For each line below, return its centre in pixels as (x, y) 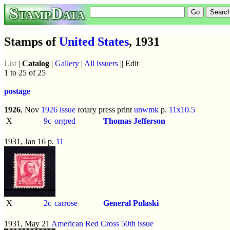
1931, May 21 (28, 223)
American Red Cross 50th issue (102, 223)
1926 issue (58, 109)
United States (94, 41)
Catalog (36, 63)
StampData (47, 13)
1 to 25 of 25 (25, 72)
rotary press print (105, 109)
